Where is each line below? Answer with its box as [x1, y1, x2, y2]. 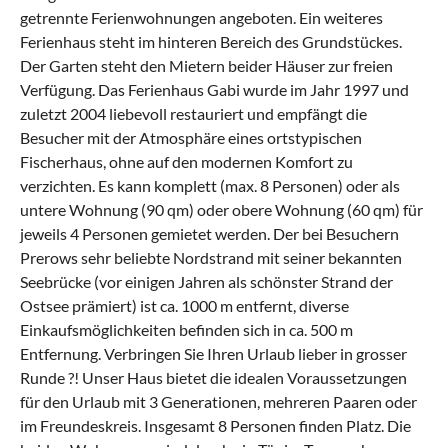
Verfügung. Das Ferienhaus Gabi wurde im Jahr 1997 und [20, 79, 409, 99]
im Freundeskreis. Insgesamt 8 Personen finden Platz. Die [20, 415, 411, 435]
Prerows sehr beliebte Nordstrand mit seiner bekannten [20, 247, 402, 267]
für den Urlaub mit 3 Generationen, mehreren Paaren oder [20, 391, 417, 411]
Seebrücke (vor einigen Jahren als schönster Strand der [20, 271, 393, 291]
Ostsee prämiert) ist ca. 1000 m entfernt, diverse [20, 295, 349, 315]
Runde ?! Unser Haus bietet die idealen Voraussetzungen [20, 367, 407, 387]
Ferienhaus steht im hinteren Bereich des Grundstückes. [20, 31, 402, 51]
